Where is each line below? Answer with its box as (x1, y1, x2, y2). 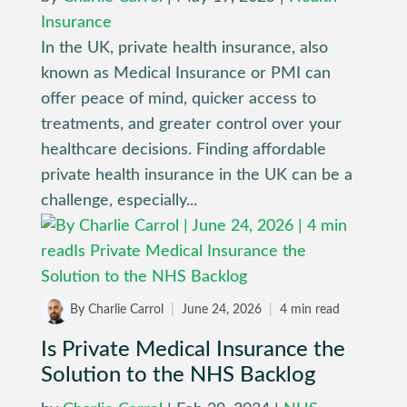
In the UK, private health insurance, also (40, 40, 328, 57)
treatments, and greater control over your (40, 116, 342, 134)
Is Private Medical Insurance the (40, 339, 345, 362)
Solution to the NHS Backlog (40, 364, 316, 387)
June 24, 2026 (177, 303, 265, 316)
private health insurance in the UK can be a (40, 167, 352, 184)
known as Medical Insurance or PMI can (40, 65, 331, 83)
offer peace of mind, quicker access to (40, 91, 316, 108)
